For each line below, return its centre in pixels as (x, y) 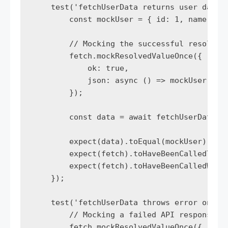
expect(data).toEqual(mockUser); (122, 142)
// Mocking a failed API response (124, 215)
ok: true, (81, 68)
